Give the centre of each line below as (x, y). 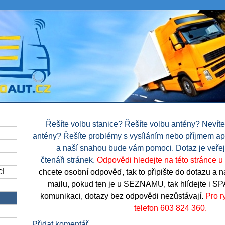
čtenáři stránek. (69, 160)
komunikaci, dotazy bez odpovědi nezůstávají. (123, 196)
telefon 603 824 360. (170, 208)
